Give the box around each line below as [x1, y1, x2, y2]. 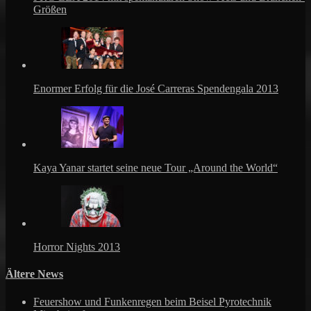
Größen [33, 3, 67, 16]
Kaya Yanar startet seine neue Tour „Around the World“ [33, 162, 278, 174]
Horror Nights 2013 [33, 241, 120, 253]
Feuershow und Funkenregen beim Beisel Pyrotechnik [33, 295, 271, 308]
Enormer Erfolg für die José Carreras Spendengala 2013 [33, 83, 278, 95]
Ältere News [6, 268, 63, 280]
